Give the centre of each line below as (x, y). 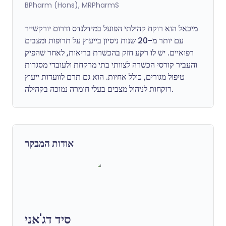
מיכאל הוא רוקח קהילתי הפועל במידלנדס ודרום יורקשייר (111, 29)
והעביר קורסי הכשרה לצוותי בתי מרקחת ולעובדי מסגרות (111, 65)
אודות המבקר (49, 144)
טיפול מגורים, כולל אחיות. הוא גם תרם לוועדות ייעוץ (105, 77)
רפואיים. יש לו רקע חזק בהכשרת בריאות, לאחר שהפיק (109, 53)
